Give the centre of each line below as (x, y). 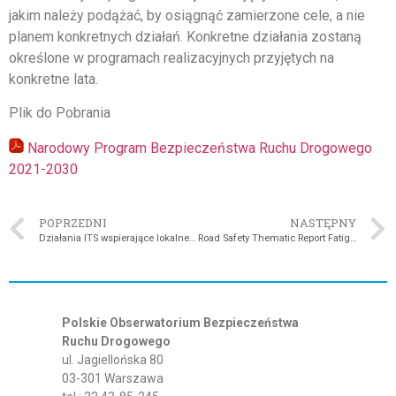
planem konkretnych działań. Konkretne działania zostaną (185, 37)
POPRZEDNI (73, 223)
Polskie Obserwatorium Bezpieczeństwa (180, 323)
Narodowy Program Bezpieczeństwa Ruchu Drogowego (200, 148)
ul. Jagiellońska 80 (113, 360)
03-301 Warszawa (113, 379)
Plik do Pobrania (60, 113)
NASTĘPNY (323, 223)
